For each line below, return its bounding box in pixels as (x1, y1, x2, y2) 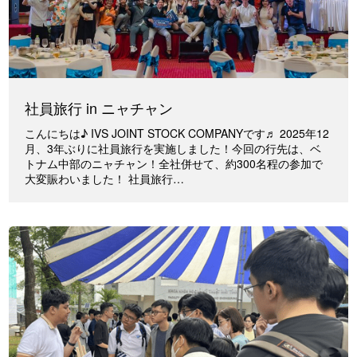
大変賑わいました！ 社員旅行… (25, 171, 185, 187)
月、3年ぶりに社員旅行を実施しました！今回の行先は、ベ (25, 140, 322, 157)
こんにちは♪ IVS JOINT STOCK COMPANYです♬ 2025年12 (25, 125, 330, 142)
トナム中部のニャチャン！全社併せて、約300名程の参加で (25, 155, 324, 172)
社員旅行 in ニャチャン (25, 97, 174, 119)
